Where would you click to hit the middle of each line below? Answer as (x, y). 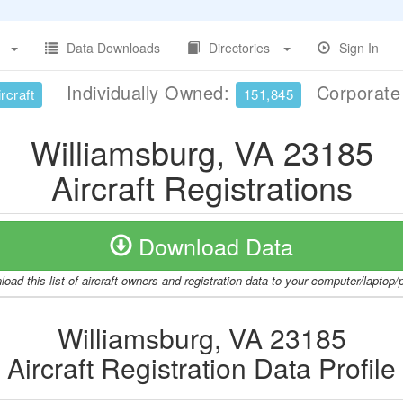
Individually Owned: (148, 92)
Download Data (213, 246)
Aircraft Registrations (201, 187)
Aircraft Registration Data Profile (201, 367)
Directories (239, 48)
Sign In (359, 48)
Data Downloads (113, 48)
